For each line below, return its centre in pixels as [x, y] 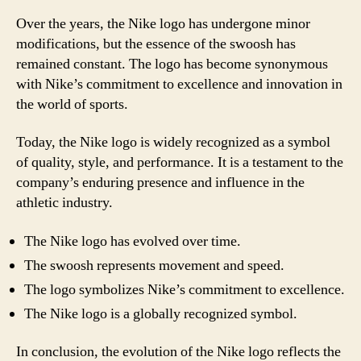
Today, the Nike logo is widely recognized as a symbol [173, 142]
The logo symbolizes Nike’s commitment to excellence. [185, 289]
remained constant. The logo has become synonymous [172, 64]
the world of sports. [72, 104]
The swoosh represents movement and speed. [154, 265]
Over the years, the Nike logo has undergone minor [163, 23]
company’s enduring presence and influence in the [160, 183]
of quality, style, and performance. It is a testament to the [180, 162]
